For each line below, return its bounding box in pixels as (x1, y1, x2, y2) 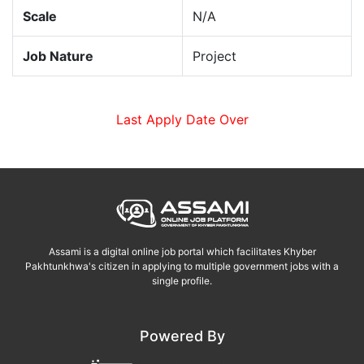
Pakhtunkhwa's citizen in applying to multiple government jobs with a (25, 260, 339, 273)
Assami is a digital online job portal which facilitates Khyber (48, 245, 316, 258)
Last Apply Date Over (115, 111, 249, 128)
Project (193, 48, 236, 65)
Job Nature (23, 48, 93, 65)
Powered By (139, 327, 225, 345)
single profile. (152, 275, 212, 288)
